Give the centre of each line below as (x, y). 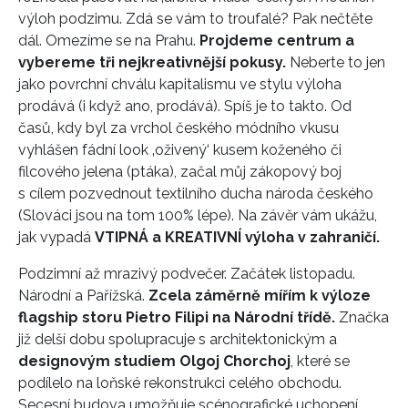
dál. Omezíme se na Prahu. (109, 41)
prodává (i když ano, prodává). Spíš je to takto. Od (185, 107)
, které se (320, 362)
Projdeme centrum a (277, 41)
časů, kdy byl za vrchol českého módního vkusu (178, 128)
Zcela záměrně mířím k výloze (258, 296)
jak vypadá (56, 238)
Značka (362, 318)
